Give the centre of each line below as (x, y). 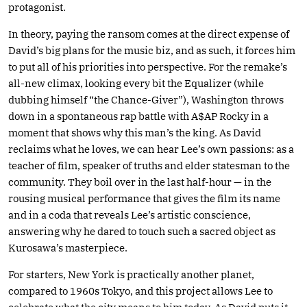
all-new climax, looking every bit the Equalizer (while (136, 83)
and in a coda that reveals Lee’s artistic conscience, (130, 214)
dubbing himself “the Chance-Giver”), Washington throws (146, 99)
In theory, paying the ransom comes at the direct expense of (149, 34)
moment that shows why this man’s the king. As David (135, 132)
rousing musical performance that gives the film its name (144, 198)
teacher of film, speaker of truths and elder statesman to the (149, 165)
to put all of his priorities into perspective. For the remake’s (148, 66)
